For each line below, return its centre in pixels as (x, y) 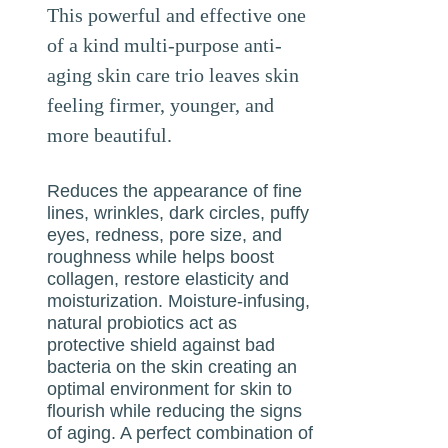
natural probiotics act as (142, 322)
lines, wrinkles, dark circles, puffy (178, 212)
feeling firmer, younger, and (161, 104)
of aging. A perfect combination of (180, 432)
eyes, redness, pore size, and (165, 234)
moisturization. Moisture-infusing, (179, 300)
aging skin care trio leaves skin (173, 74)
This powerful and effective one (177, 14)
